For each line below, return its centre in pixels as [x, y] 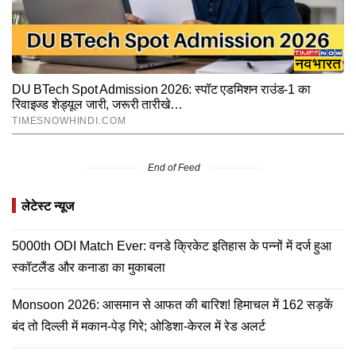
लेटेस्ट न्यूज [48, 206]
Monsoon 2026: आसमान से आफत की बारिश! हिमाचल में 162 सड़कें [172, 304]
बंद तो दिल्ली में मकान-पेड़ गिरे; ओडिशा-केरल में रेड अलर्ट [139, 326]
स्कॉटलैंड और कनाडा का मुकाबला [89, 267]
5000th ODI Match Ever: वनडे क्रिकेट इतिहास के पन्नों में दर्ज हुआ [172, 246]
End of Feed [174, 167]
